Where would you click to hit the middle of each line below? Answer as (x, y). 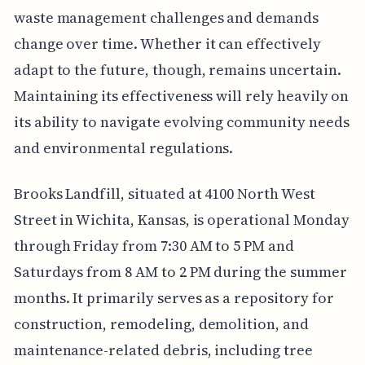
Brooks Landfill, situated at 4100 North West (164, 194)
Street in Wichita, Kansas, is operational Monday (181, 220)
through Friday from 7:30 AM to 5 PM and (154, 246)
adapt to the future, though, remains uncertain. (177, 70)
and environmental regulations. (123, 148)
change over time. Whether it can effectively (167, 44)
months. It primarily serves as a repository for (174, 298)
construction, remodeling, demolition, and (161, 324)
